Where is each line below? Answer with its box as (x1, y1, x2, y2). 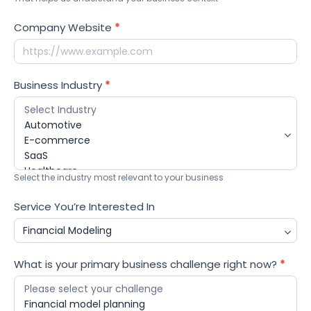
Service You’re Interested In (14, 199, 155, 215)
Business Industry (14, 78, 105, 93)
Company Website (14, 20, 115, 35)
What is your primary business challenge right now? (14, 257, 280, 272)
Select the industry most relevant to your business (14, 171, 224, 184)
